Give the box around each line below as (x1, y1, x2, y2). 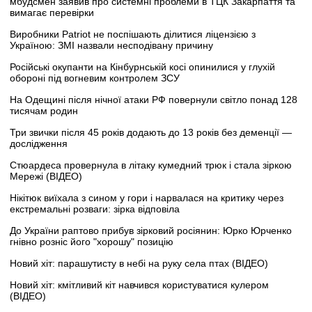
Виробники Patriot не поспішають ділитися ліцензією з (10, 28, 256, 40)
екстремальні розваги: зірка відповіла (10, 203, 180, 214)
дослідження (10, 137, 68, 149)
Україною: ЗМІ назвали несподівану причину (10, 39, 213, 51)
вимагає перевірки (10, 6, 94, 18)
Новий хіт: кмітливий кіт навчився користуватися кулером (10, 279, 269, 290)
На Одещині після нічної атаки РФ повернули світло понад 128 (10, 93, 297, 105)
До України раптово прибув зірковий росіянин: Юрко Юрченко (10, 224, 292, 236)
